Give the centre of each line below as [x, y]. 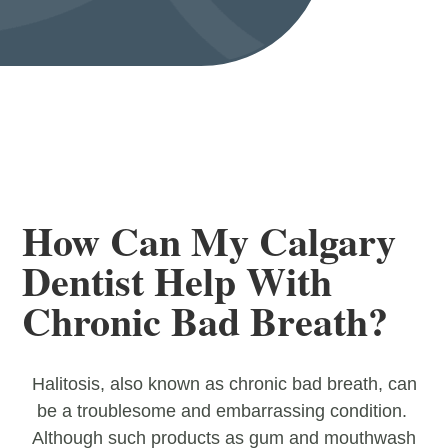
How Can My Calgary [209, 241]
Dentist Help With [177, 281]
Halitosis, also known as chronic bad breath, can [224, 384]
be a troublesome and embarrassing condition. [224, 411]
